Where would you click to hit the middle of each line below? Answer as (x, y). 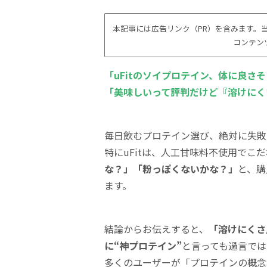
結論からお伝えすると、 (156, 229)
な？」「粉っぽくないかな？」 (171, 168)
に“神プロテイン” (143, 245)
